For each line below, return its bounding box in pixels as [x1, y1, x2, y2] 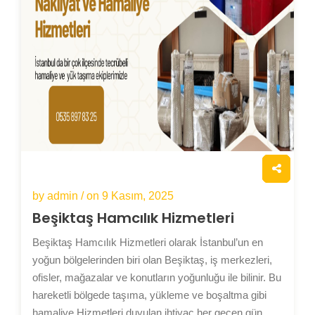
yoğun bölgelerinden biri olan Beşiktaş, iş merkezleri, [32, 254, 272, 266]
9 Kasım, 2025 [102, 190, 174, 202]
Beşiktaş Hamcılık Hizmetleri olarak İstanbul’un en [32, 236, 263, 249]
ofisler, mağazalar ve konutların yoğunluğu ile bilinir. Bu [32, 271, 281, 284]
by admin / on [32, 190, 102, 202]
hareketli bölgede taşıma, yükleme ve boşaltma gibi [32, 289, 266, 302]
